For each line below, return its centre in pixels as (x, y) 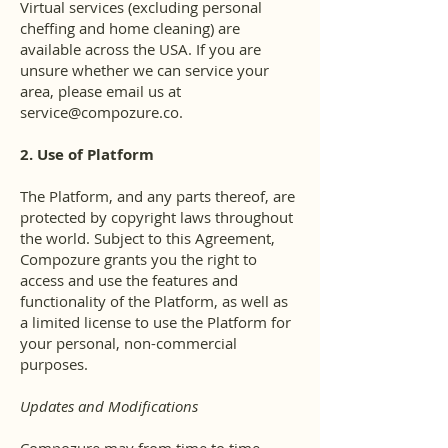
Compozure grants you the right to (138, 259)
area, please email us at (100, 91)
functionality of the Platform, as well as (154, 301)
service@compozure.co (99, 112)
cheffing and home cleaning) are (130, 28)
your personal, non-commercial (128, 343)
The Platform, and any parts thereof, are (157, 196)
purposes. (54, 364)
